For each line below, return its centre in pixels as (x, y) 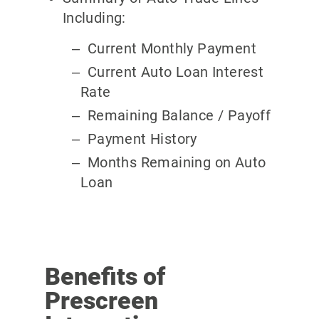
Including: (94, 17)
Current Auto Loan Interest (176, 72)
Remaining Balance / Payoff (179, 115)
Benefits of (105, 276)
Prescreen (101, 300)
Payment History (142, 138)
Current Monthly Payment (172, 48)
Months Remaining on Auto (177, 162)
